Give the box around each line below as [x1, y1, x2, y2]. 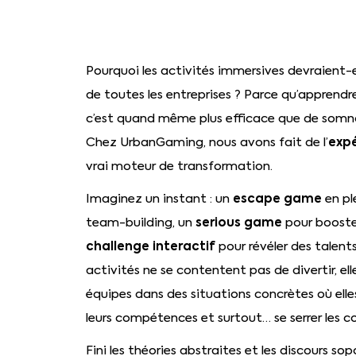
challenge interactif [85, 237, 215, 254]
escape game [232, 189, 322, 207]
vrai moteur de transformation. [85, 158, 273, 175]
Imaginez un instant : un [85, 190, 233, 207]
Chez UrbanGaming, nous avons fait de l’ [85, 134, 328, 151]
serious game [195, 213, 282, 230]
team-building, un [85, 214, 195, 230]
